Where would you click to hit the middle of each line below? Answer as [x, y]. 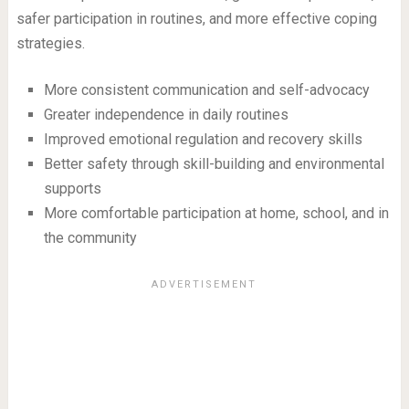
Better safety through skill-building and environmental [214, 164]
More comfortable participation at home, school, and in [216, 214]
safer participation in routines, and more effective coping [196, 19]
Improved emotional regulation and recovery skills [203, 140]
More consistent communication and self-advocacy [206, 90]
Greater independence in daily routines [166, 115]
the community [90, 238]
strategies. [50, 44]
